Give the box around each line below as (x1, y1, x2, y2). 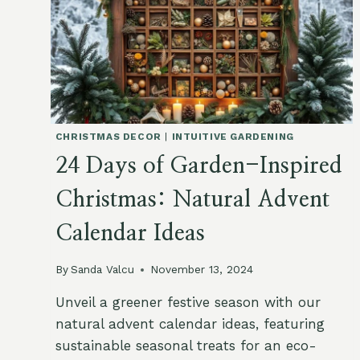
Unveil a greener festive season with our (55, 294, 321, 311)
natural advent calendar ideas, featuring (55, 316, 325, 333)
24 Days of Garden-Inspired (55, 154, 342, 178)
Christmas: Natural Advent (55, 188, 329, 211)
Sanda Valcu (70, 263, 134, 276)
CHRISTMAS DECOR (55, 130, 162, 142)
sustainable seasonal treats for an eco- (55, 337, 317, 354)
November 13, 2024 (149, 263, 253, 276)
